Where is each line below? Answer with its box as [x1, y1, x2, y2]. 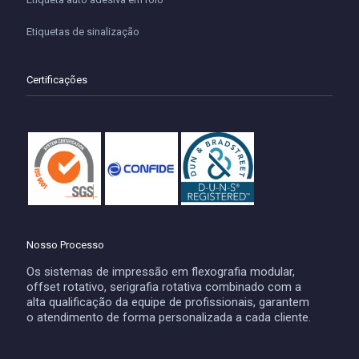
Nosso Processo [26, 238, 104, 251]
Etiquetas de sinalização [26, 26, 139, 38]
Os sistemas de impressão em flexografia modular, [26, 264, 295, 279]
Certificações [26, 74, 87, 87]
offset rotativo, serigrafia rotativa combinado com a [26, 279, 301, 294]
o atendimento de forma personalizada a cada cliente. [26, 309, 311, 325]
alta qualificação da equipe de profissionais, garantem [26, 294, 309, 309]
